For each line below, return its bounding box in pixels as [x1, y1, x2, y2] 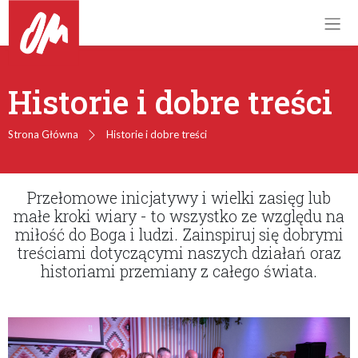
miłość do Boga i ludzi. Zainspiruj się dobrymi [14, 224, 344, 245]
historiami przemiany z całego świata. [41, 261, 317, 281]
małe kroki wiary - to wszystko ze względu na [14, 205, 344, 226]
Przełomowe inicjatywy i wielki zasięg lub [27, 187, 331, 208]
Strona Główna [7, 127, 78, 141]
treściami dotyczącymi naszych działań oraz [17, 242, 341, 263]
